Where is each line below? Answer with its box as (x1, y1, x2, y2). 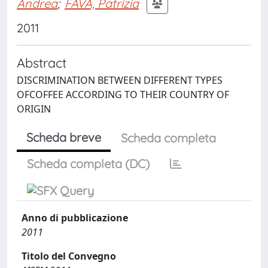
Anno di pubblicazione (22, 211, 128, 224)
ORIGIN (17, 102, 51, 115)
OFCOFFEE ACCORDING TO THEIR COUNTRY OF (17, 88, 229, 101)
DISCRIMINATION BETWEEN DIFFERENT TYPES (17, 74, 223, 87)
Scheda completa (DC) (27, 156, 150, 171)
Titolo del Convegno (22, 249, 116, 263)
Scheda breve (26, 130, 101, 145)
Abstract (17, 54, 66, 71)
